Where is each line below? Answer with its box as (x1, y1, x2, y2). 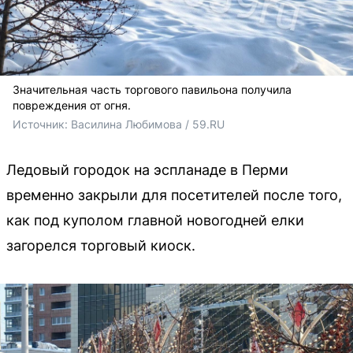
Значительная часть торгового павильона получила (13, 83, 292, 96)
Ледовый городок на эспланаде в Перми (6, 162, 288, 178)
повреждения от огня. (13, 98, 131, 112)
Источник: (13, 117, 71, 131)
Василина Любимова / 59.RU (71, 117, 225, 131)
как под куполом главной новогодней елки (6, 212, 304, 229)
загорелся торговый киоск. (6, 237, 195, 254)
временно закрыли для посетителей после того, (6, 187, 342, 203)
